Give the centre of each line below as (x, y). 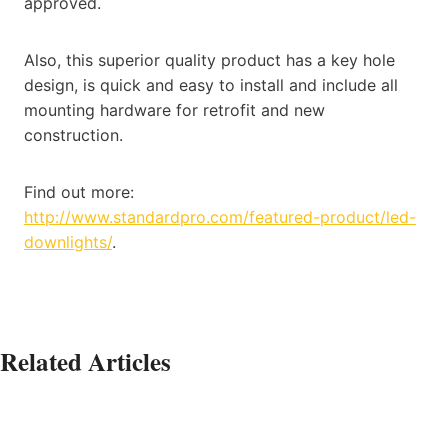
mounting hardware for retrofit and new (174, 109)
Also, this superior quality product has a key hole (209, 59)
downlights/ (68, 241)
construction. (76, 134)
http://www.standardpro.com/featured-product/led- (220, 216)
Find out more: (79, 191)
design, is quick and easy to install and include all (211, 84)
